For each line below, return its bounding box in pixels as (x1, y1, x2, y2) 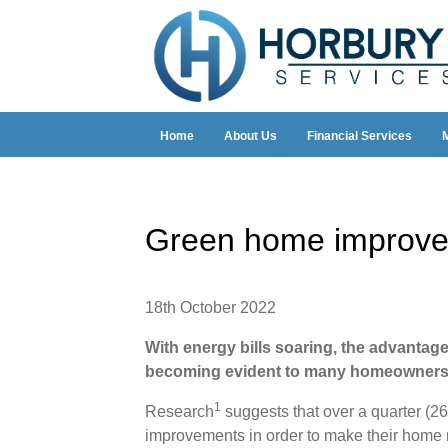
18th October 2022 (144, 298, 276, 316)
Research (144, 402, 214, 420)
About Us (223, 129, 277, 144)
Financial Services (306, 129, 412, 144)
